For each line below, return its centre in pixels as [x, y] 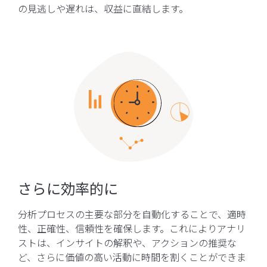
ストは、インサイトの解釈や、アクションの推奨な [127, 242]
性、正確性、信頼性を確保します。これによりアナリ [132, 228]
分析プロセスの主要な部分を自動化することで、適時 [132, 214]
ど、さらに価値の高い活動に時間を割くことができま [132, 257]
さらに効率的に [68, 188]
